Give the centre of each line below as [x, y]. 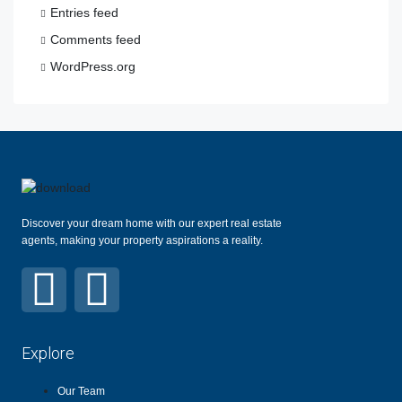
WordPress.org [93, 66]
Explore [48, 353]
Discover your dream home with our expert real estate [152, 223]
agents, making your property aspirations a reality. [142, 240]
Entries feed [84, 12]
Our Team [81, 391]
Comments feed [96, 39]
